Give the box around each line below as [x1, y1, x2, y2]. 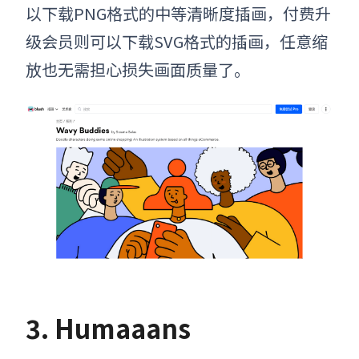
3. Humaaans [26, 309, 191, 346]
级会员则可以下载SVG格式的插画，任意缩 [26, 30, 328, 54]
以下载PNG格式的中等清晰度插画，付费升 [26, 2, 331, 26]
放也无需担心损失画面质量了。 [26, 58, 250, 82]
